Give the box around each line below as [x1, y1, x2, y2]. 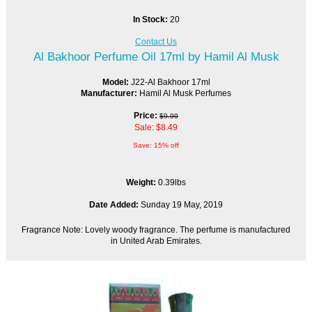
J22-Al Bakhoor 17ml [130, 77, 210, 87]
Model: [102, 77, 131, 87]
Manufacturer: [81, 88, 137, 98]
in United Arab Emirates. [110, 236, 202, 246]
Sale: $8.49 [134, 123, 178, 132]
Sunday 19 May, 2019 [139, 200, 223, 210]
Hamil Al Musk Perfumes [137, 88, 231, 98]
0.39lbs [158, 178, 186, 187]
